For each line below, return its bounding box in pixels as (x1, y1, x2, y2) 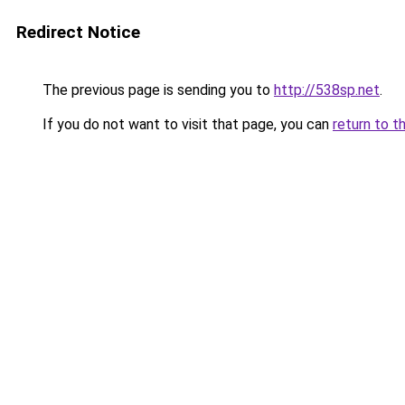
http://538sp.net (274, 81, 380, 99)
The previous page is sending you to (39, 81, 274, 99)
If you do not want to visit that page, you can (39, 116, 333, 133)
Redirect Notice (16, 22, 140, 42)
